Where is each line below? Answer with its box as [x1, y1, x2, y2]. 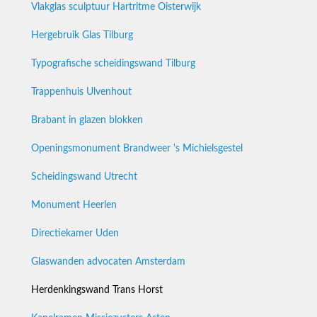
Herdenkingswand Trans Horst [31, 284, 163, 295]
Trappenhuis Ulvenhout [31, 86, 132, 97]
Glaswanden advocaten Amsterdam [31, 256, 185, 267]
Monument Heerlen [31, 200, 117, 210]
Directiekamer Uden [31, 228, 119, 238]
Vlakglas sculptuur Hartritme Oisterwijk [31, 1, 201, 12]
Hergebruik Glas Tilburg [31, 30, 133, 40]
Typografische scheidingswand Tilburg [31, 58, 195, 69]
